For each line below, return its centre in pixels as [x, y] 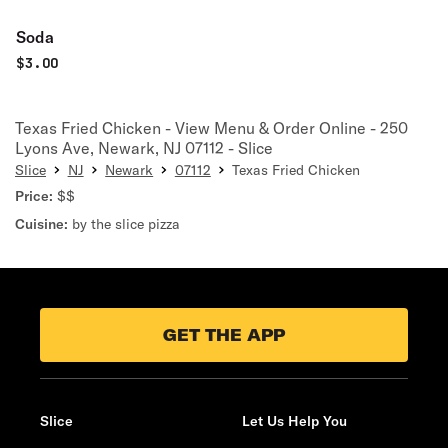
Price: [34, 196]
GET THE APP [224, 335]
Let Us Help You [295, 421]
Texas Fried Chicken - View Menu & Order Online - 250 [211, 128]
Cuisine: [41, 224]
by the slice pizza [126, 224]
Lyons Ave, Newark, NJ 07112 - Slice [144, 148]
